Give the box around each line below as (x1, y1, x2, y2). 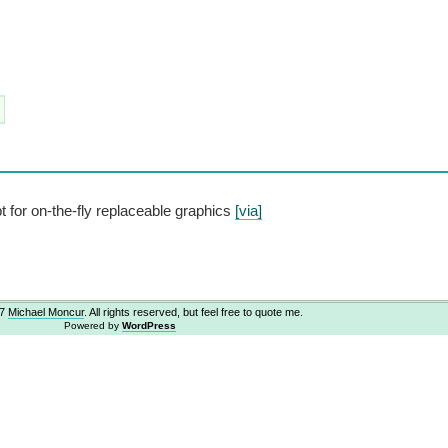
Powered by (63, 319, 122, 331)
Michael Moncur (8, 305, 84, 318)
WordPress (121, 319, 176, 331)
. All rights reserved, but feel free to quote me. (84, 305, 303, 318)
